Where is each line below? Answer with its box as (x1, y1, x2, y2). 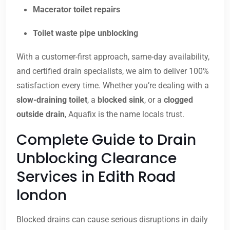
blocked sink (98, 95, 144, 105)
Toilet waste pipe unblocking (33, 28, 138, 39)
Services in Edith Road (16, 167, 176, 187)
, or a (144, 95, 164, 105)
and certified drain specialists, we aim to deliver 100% (16, 66, 209, 76)
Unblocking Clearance (16, 148, 177, 169)
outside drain (16, 109, 65, 120)
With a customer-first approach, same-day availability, (16, 52, 209, 62)
